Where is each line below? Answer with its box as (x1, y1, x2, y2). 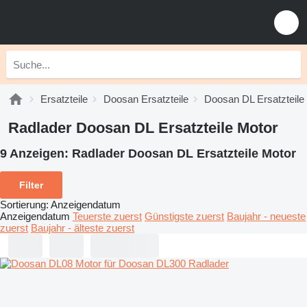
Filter (19, 179, 43, 191)
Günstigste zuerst (145, 210, 224, 222)
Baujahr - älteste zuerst (31, 221, 134, 234)
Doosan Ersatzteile (103, 93, 188, 105)
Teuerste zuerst (73, 210, 142, 222)
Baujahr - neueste (227, 210, 306, 222)
